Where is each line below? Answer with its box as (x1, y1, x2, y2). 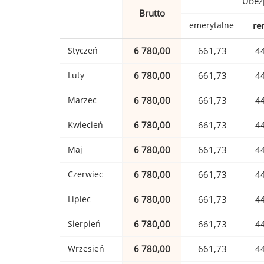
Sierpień (68, 218, 101, 230)
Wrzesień (68, 243, 104, 255)
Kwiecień (68, 119, 103, 131)
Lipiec (68, 193, 91, 205)
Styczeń (68, 45, 98, 57)
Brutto (138, 7, 165, 19)
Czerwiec (68, 169, 103, 180)
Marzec (68, 94, 97, 106)
